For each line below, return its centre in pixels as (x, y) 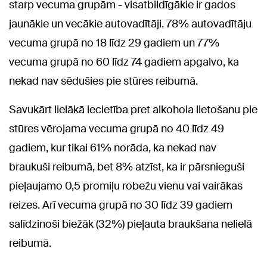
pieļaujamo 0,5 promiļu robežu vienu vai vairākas (126, 186)
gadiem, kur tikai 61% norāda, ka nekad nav (113, 148)
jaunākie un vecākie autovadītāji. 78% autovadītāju (130, 24)
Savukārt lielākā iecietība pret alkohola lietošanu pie (133, 109)
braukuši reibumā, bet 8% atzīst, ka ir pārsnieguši (127, 167)
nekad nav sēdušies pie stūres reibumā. (103, 81)
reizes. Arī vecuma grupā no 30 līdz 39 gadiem (121, 205)
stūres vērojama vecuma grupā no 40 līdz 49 (117, 128)
